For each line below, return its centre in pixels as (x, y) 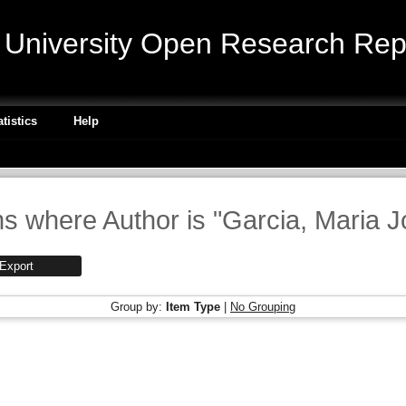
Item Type (193, 307)
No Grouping (263, 307)
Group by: (138, 307)
